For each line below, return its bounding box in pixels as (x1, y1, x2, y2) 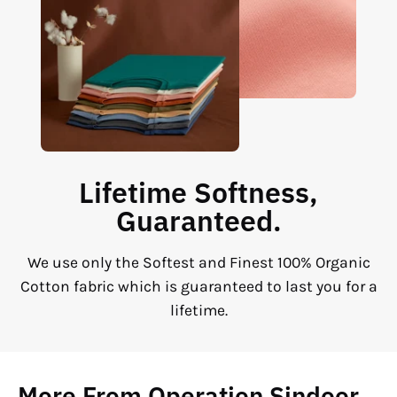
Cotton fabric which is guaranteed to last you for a (19, 276, 378, 295)
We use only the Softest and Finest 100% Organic (27, 253, 370, 271)
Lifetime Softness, (79, 173, 318, 211)
